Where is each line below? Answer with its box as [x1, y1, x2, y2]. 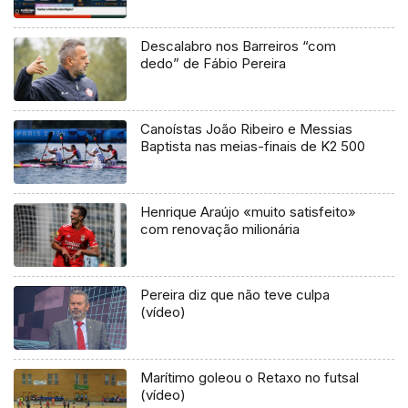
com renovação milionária [140, 220, 301, 239]
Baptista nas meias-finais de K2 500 [140, 138, 366, 156]
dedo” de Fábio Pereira [140, 55, 287, 73]
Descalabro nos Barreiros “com [140, 37, 337, 56]
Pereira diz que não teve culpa [140, 286, 331, 304]
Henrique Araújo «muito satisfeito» [140, 203, 357, 221]
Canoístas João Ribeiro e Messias [140, 120, 353, 138]
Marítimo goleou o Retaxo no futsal [140, 369, 360, 387]
